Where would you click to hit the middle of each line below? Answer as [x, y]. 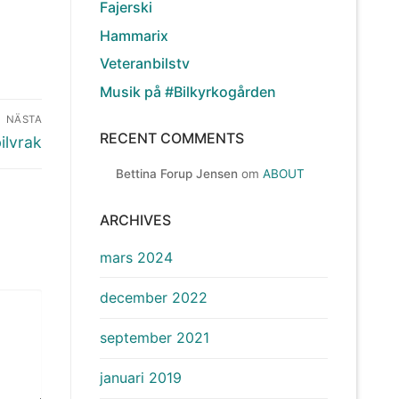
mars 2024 [136, 257]
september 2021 [155, 338]
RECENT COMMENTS [172, 138]
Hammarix [134, 35]
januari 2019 [141, 378]
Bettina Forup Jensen [177, 173]
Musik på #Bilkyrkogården [188, 91]
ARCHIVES [135, 220]
